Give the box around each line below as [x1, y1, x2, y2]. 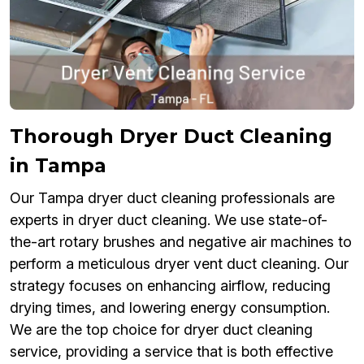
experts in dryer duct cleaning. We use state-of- [10, 211, 327, 229]
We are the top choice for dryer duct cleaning [10, 321, 313, 339]
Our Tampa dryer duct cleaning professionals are [10, 189, 335, 207]
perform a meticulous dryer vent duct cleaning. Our [10, 255, 349, 273]
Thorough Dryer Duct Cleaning [10, 124, 332, 149]
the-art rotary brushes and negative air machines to [10, 233, 352, 251]
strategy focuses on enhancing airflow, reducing [10, 277, 331, 295]
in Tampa [10, 154, 106, 178]
